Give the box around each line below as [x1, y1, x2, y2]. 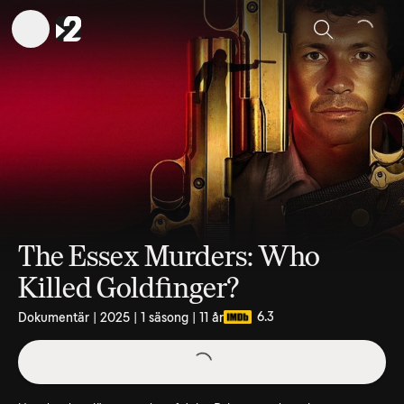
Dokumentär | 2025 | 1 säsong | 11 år [18, 309, 224, 325]
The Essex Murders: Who [18, 240, 320, 273]
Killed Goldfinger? [18, 271, 239, 305]
